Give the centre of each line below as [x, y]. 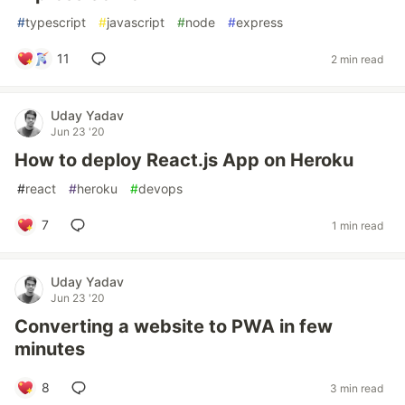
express [259, 23]
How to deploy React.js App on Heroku [184, 160]
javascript [136, 23]
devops [160, 189]
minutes [50, 349]
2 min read [357, 59]
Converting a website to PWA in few [174, 327]
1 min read [358, 225]
